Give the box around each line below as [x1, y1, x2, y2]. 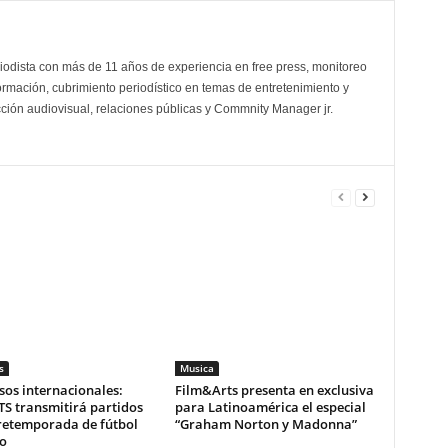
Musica [179, 361, 214, 376]
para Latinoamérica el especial [174, 398, 366, 417]
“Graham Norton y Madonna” [174, 415, 357, 434]
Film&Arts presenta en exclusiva [174, 381, 374, 400]
